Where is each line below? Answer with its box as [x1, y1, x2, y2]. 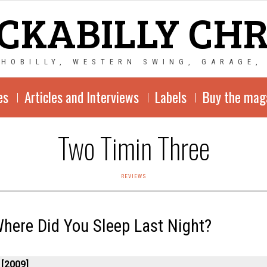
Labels [154, 87, 187, 107]
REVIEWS [120, 173, 147, 179]
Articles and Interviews [24, 87, 139, 107]
